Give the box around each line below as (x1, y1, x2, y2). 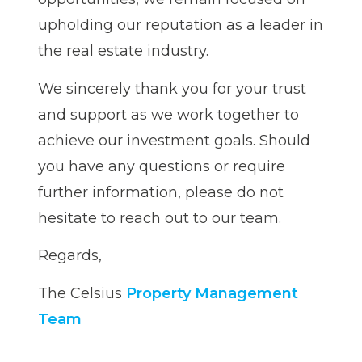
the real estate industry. (38, 42, 208, 61)
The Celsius (38, 284, 126, 302)
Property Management (126, 284, 298, 302)
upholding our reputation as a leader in (38, 16, 323, 35)
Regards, (38, 246, 102, 265)
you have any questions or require (38, 157, 285, 175)
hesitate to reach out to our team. (38, 208, 281, 227)
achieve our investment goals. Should (38, 131, 310, 149)
